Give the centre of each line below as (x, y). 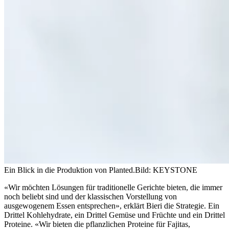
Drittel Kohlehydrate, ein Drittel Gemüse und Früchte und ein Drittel (114, 215)
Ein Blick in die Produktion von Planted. (70, 170)
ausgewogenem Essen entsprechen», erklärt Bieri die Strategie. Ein (112, 205)
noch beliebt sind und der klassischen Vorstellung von (90, 196)
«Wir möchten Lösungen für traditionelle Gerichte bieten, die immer (113, 187)
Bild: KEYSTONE (166, 170)
